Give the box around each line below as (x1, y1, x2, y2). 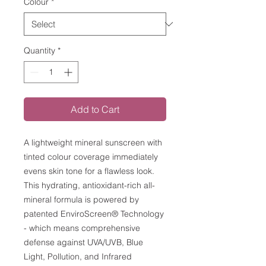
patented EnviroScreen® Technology (24, 208, 164, 219)
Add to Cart (71, 103, 119, 115)
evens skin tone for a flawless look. (24, 166, 154, 176)
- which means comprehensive (24, 223, 140, 233)
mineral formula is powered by (24, 194, 139, 205)
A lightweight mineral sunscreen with (24, 137, 162, 148)
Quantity (24, 45, 55, 56)
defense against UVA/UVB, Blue (24, 237, 143, 248)
